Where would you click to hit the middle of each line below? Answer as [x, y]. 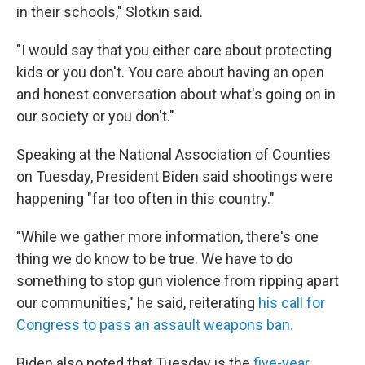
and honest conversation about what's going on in [176, 95]
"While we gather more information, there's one [167, 237]
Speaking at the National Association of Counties [174, 155]
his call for [292, 303]
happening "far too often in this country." [145, 199]
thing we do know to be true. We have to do [154, 259]
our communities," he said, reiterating [137, 303]
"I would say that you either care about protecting [174, 51]
